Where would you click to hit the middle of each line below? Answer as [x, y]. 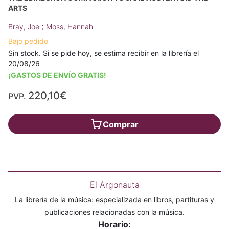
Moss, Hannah [70, 26]
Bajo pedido [28, 41]
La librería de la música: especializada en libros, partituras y [114, 199]
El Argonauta [114, 184]
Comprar [121, 124]
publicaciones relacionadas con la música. [114, 212]
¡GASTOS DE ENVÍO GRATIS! [57, 75]
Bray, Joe [25, 26]
